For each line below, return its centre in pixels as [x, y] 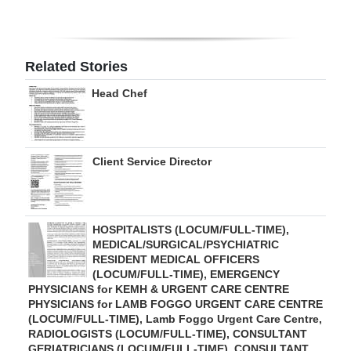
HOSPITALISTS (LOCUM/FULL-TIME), [191, 229]
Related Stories [76, 66]
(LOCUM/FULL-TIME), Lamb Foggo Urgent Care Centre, [175, 318]
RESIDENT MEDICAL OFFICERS [176, 259]
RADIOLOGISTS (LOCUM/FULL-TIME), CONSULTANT [168, 333]
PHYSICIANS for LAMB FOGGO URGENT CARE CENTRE [175, 304]
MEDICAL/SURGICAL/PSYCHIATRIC [186, 244]
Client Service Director [152, 161]
